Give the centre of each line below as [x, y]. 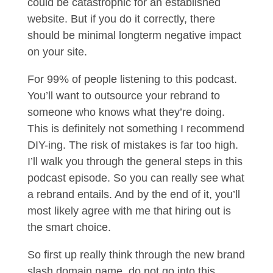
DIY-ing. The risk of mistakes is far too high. [133, 145]
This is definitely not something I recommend [136, 129]
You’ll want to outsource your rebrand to [123, 96]
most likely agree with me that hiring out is [129, 211]
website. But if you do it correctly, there [121, 19]
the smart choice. [70, 227]
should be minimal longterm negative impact [134, 35]
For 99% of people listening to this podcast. [132, 79]
